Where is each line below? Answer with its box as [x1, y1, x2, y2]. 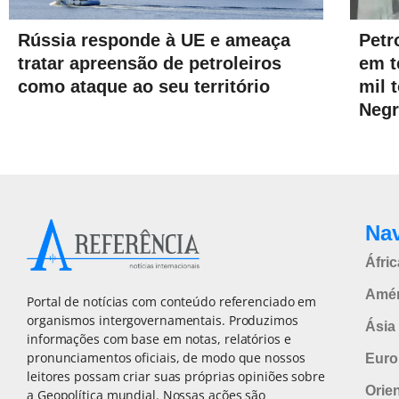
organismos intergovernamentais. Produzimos [27, 311, 298, 329]
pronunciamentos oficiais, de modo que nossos [27, 348, 305, 366]
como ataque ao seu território [18, 77, 270, 97]
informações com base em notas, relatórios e [27, 330, 291, 347]
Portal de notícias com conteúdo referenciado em [27, 292, 317, 310]
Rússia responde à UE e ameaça [18, 30, 290, 51]
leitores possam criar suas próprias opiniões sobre [27, 367, 325, 385]
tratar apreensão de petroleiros [18, 53, 281, 74]
